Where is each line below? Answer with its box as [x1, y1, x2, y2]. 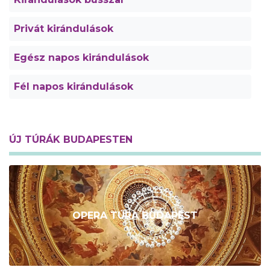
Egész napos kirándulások [14, 52, 149, 64]
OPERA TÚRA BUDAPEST [72, 209, 198, 221]
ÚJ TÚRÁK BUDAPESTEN [9, 134, 133, 146]
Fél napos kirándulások [14, 81, 133, 93]
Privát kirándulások [14, 23, 113, 35]
